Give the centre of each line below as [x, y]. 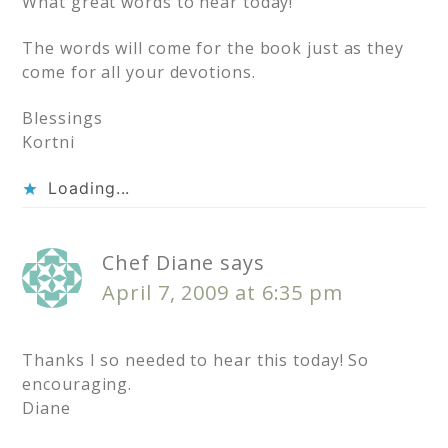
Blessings [62, 118]
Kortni [48, 142]
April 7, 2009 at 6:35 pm [222, 293]
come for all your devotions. [139, 72]
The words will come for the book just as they [213, 48]
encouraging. [77, 384]
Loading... [89, 188]
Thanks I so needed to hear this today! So [196, 360]
